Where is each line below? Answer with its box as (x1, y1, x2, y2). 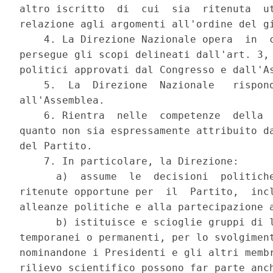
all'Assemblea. (19, 94, 112, 107)
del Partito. (19, 140, 99, 152)
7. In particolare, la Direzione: (19, 155, 246, 168)
